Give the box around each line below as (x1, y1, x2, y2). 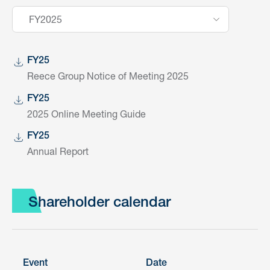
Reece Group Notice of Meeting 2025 (27, 70, 189, 81)
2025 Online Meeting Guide (27, 107, 146, 119)
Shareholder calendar (28, 196, 171, 211)
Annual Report (27, 145, 89, 157)
